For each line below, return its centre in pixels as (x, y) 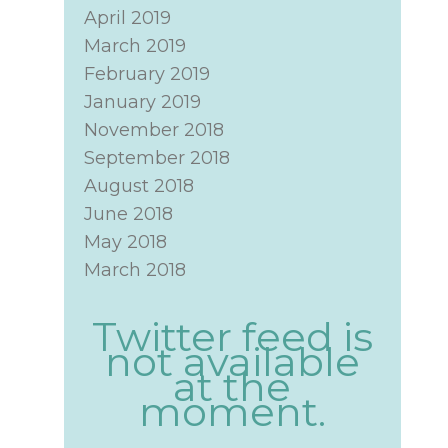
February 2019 (146, 74)
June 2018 (128, 214)
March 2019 (134, 46)
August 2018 (138, 186)
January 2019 (142, 102)
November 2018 (153, 130)
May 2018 (125, 242)
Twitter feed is (232, 336)
